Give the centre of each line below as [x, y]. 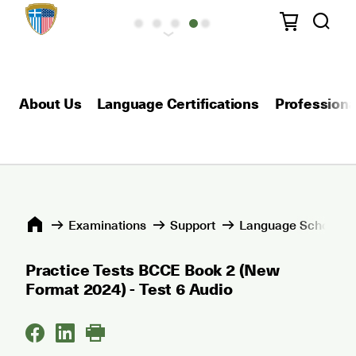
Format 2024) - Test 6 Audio [129, 288]
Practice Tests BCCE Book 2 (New [153, 269]
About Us [50, 103]
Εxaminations [107, 224]
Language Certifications [178, 103]
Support [193, 224]
